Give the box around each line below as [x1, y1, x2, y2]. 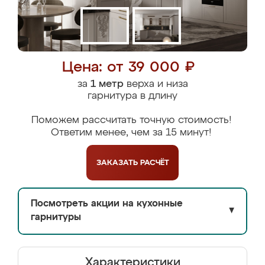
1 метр [90, 79, 124, 89]
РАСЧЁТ [140, 159, 169, 167]
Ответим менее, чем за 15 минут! [51, 128, 211, 138]
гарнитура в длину [88, 91, 177, 101]
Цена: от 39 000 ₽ [62, 60, 195, 75]
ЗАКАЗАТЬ [96, 159, 140, 167]
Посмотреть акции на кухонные [31, 199, 183, 209]
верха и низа [123, 79, 188, 89]
